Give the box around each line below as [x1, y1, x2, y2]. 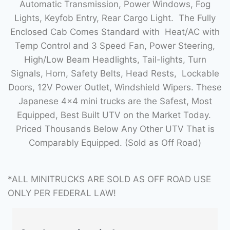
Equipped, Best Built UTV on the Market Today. [16, 109, 214, 120]
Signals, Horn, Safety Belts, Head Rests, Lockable [11, 68, 219, 79]
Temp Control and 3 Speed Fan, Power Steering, [15, 40, 215, 51]
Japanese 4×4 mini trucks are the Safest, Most [18, 95, 212, 106]
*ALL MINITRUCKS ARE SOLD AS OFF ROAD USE [8, 174, 211, 184]
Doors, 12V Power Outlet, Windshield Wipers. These [8, 82, 222, 92]
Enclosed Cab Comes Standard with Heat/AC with [10, 26, 220, 37]
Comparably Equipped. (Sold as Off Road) [29, 137, 201, 148]
